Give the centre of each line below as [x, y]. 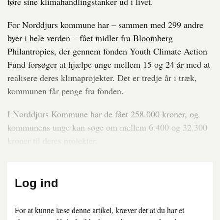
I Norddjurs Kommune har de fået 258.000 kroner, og [103, 114]
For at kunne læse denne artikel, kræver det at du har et [99, 210]
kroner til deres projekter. [53, 141]
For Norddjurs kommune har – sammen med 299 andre [105, 25]
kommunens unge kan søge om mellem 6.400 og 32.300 [107, 127]
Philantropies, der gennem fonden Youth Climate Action [107, 51]
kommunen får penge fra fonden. [66, 91]
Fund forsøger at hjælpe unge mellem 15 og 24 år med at [109, 65]
